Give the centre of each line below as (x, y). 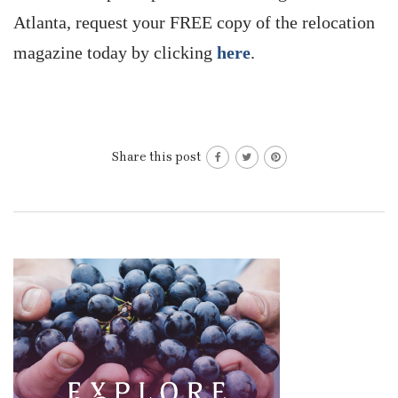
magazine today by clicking (115, 52)
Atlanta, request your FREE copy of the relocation (194, 22)
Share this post (158, 157)
